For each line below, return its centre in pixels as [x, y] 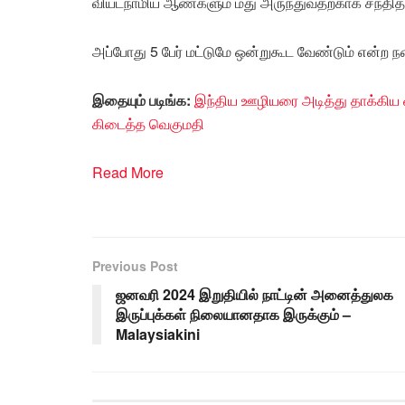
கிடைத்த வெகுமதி [148, 123]
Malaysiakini [158, 334]
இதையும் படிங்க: [143, 99]
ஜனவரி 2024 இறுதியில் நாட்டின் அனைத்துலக [254, 294]
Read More [128, 172]
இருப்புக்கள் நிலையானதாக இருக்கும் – [233, 314]
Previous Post [135, 265]
